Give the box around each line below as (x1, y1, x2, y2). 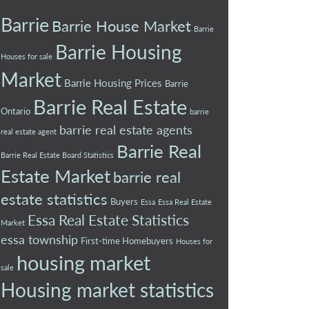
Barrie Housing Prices (64, 76, 162, 89)
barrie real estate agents (59, 121, 192, 137)
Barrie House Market (52, 16, 191, 35)
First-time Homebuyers (81, 235, 173, 246)
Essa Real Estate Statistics (28, 210, 189, 229)
